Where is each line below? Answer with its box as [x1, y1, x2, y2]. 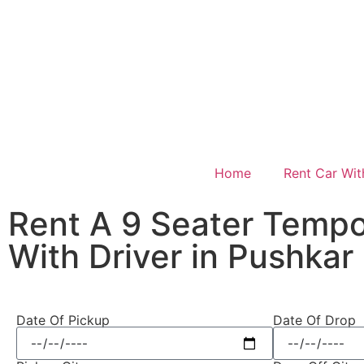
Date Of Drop [273, 312, 356, 328]
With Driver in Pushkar [8, 236, 353, 276]
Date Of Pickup [16, 312, 110, 328]
